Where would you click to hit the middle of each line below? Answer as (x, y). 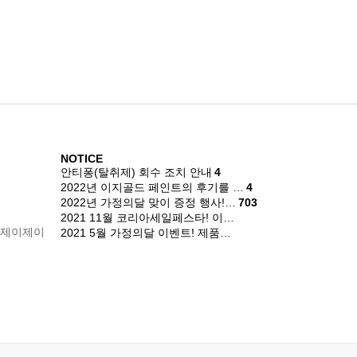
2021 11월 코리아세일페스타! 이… (147, 218)
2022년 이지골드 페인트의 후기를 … (152, 187)
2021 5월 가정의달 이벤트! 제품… (146, 233)
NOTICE (82, 159)
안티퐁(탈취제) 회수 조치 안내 (136, 172)
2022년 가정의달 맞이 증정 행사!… (148, 202)
